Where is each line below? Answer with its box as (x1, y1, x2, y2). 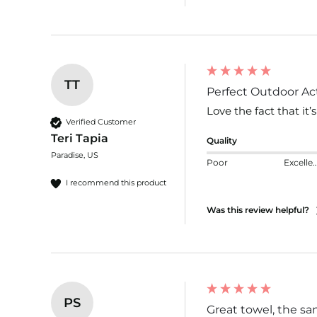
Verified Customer (66, 117, 136, 127)
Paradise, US (51, 149, 98, 160)
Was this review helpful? (207, 204, 309, 215)
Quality (207, 134, 237, 146)
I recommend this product (66, 178, 166, 188)
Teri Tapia (51, 131, 108, 145)
